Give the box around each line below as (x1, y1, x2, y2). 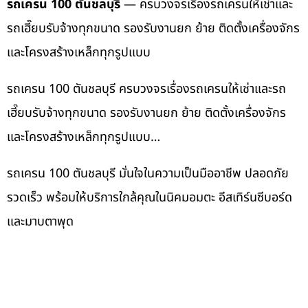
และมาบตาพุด (7, 212, 74, 231)
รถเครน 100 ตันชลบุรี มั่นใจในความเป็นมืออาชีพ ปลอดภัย (7, 164, 289, 183)
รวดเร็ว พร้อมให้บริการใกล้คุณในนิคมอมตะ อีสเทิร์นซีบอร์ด (7, 188, 292, 207)
